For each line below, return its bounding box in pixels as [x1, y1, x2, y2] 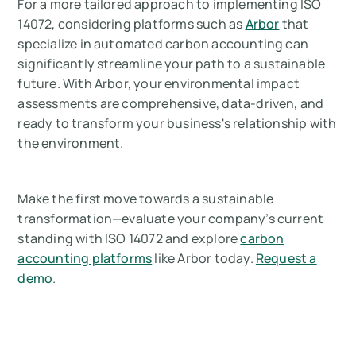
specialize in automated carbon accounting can [17, 35, 309, 53]
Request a [255, 250, 317, 268]
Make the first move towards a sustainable [17, 190, 274, 208]
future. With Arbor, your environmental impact [17, 75, 300, 93]
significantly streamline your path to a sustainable [17, 55, 326, 73]
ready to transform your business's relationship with [17, 114, 337, 133]
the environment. [17, 134, 124, 153]
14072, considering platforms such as [17, 15, 246, 33]
